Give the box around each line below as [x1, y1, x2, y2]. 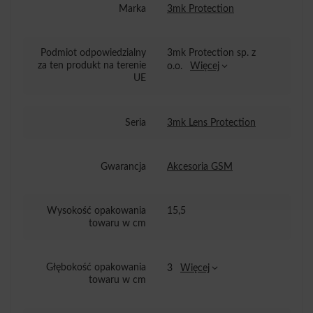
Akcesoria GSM [167, 161, 233, 172]
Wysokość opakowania [47, 205, 146, 216]
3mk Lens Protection [167, 117, 256, 128]
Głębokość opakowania [46, 261, 146, 272]
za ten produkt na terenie [38, 60, 146, 71]
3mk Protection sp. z [167, 48, 256, 59]
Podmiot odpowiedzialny [41, 48, 146, 59]
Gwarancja [101, 161, 146, 172]
